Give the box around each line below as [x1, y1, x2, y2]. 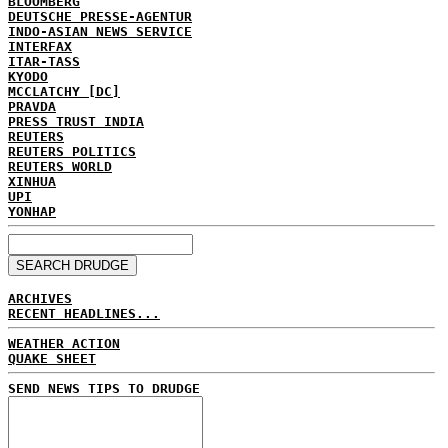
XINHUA [8, 173, 56, 189]
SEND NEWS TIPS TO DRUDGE [8, 380, 200, 396]
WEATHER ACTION [8, 335, 120, 351]
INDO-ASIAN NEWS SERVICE [8, 23, 192, 39]
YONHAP [8, 203, 56, 219]
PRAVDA [8, 98, 56, 114]
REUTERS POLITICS [8, 143, 136, 159]
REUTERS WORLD [8, 158, 112, 174]
